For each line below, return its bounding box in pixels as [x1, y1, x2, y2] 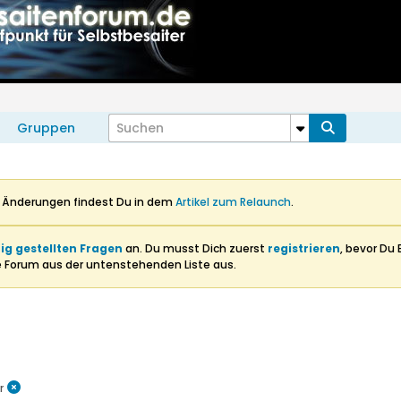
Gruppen [17, 119, 75, 137]
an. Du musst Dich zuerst [123, 241, 268, 256]
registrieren [268, 241, 340, 256]
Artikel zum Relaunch [175, 194, 291, 209]
